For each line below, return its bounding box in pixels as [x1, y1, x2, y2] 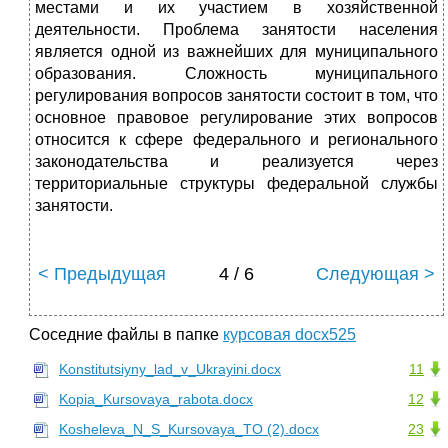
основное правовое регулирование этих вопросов [35, 109, 438, 127]
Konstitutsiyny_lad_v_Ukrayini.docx [59, 361, 281, 378]
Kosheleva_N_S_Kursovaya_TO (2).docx [59, 421, 319, 438]
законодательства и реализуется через [35, 153, 438, 171]
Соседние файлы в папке [29, 326, 223, 344]
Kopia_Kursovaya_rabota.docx [59, 391, 253, 408]
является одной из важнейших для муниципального [35, 43, 438, 61]
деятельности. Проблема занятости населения [35, 21, 438, 39]
